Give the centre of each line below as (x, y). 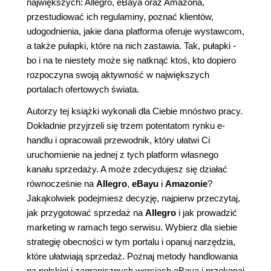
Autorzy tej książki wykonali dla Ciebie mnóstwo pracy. (135, 111)
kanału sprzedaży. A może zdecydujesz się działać (127, 169)
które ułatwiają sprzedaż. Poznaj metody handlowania (132, 256)
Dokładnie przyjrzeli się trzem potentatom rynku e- (126, 126)
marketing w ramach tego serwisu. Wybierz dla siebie (132, 227)
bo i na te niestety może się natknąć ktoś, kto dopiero (131, 60)
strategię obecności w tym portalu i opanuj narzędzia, (131, 242)
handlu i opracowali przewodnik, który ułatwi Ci (118, 140)
